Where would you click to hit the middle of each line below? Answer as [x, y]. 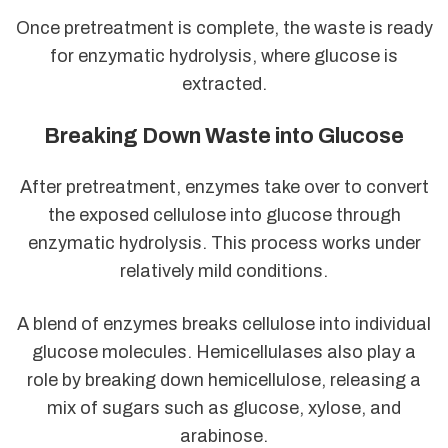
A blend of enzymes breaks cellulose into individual [224, 324]
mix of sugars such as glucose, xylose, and [224, 408]
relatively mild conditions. [224, 271]
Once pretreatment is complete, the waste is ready [224, 28]
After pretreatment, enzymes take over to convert [224, 187]
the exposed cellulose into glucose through [224, 215]
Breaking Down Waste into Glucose [224, 135]
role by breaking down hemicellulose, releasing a [224, 380]
